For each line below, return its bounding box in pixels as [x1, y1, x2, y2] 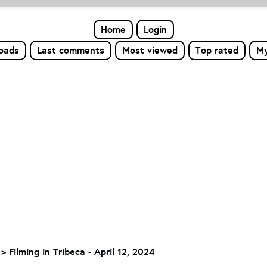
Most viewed [122, 44, 178, 57]
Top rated [195, 44, 238, 57]
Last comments [36, 44, 104, 57]
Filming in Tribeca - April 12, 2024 [9, 245, 154, 258]
